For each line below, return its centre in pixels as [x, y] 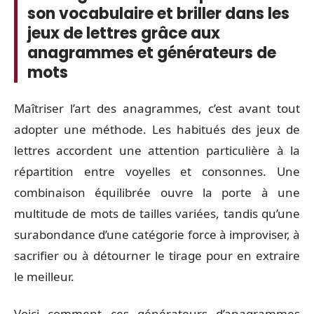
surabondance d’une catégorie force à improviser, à [157, 235]
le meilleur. [44, 277]
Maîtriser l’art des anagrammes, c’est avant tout [157, 109]
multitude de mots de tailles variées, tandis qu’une [157, 214]
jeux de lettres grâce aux [124, 33]
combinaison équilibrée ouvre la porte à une [157, 193]
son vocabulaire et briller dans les [158, 13]
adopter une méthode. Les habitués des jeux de [157, 130]
